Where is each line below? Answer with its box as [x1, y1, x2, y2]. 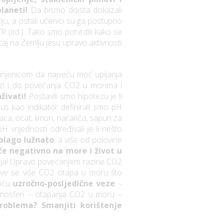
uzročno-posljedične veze [13, 178, 115, 189]
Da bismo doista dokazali [30, 4, 122, 16]
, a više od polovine [54, 134, 122, 146]
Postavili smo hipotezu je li [26, 91, 122, 102]
